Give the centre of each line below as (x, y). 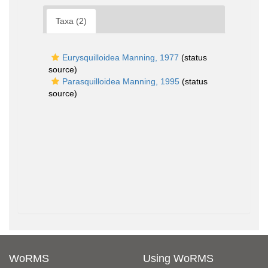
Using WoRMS (178, 258)
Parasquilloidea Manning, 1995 (121, 81)
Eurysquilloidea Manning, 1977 (121, 57)
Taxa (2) (71, 21)
